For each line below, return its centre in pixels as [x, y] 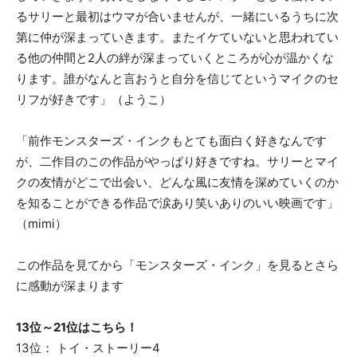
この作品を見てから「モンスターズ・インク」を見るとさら [177, 265]
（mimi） [41, 223]
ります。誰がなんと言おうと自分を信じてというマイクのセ [177, 78]
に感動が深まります [70, 285]
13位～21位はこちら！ [77, 327]
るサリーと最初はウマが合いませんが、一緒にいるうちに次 [177, 16]
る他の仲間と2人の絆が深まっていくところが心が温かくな [175, 57]
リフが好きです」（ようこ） [94, 99]
